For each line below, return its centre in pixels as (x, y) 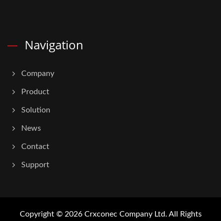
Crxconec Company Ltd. (126, 214)
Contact (35, 147)
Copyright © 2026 (52, 214)
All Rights (184, 214)
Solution (36, 110)
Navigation (54, 45)
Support (35, 165)
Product (35, 92)
